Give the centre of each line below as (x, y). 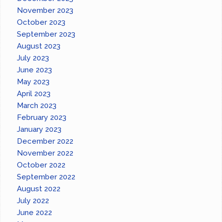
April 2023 (34, 94)
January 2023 (39, 130)
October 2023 (41, 23)
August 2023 (39, 46)
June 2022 (35, 213)
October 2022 (41, 165)
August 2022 (39, 189)
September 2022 (46, 177)
